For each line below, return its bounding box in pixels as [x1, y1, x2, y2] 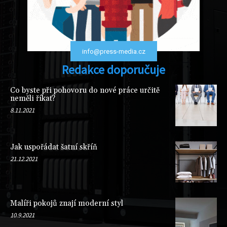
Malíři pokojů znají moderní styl [10, 199, 123, 209]
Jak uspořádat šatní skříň [10, 142, 97, 152]
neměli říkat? [10, 94, 55, 103]
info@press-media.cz [82, 47, 145, 55]
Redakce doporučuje [62, 62, 165, 78]
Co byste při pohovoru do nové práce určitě [10, 86, 160, 95]
